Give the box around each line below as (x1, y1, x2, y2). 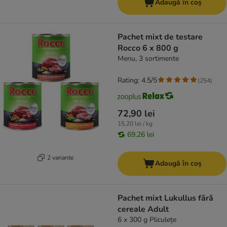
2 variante (47, 153, 73, 162)
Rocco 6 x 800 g (118, 43, 178, 54)
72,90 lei (118, 107, 155, 120)
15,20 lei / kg (118, 120, 153, 128)
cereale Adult (118, 204, 169, 215)
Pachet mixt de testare (118, 31, 203, 43)
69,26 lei (127, 130, 154, 140)
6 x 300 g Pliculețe (118, 215, 176, 225)
